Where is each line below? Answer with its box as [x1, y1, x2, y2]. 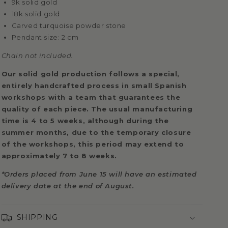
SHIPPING [16, 213, 58, 222]
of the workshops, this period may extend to [1, 140, 184, 149]
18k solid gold [11, 10, 60, 18]
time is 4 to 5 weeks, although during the [1, 117, 169, 125]
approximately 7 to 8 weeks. [1, 152, 117, 160]
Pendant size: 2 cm [11, 33, 79, 42]
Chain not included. [1, 51, 73, 60]
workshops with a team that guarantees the [1, 93, 181, 102]
